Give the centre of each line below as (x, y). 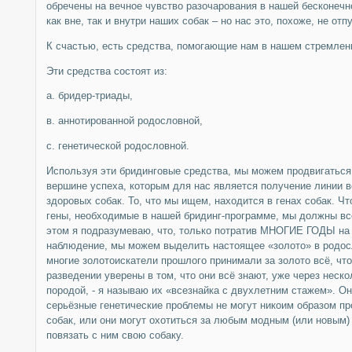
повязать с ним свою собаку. (115, 335)
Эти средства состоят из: (106, 71)
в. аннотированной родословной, (124, 121)
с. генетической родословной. (117, 145)
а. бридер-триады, (89, 96)
